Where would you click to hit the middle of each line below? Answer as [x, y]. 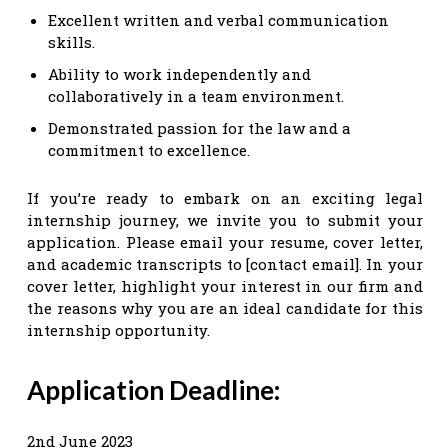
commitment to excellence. [149, 149]
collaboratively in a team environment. [196, 95]
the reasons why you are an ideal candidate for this [225, 307]
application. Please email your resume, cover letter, [225, 241]
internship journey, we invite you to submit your [225, 219]
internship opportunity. [118, 329]
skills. [71, 41]
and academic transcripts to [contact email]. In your [225, 263]
